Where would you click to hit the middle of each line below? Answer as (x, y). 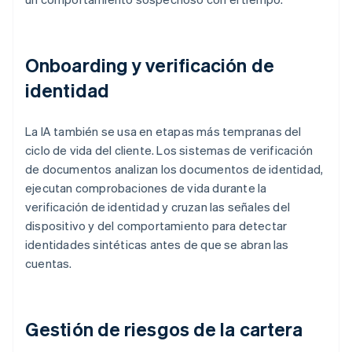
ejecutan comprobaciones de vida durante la (146, 188)
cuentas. (49, 264)
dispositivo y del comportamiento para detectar (156, 226)
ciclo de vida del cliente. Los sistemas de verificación (169, 150)
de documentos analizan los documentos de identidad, (174, 169)
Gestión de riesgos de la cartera (164, 329)
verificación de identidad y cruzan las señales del (158, 207)
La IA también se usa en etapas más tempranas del (163, 132)
